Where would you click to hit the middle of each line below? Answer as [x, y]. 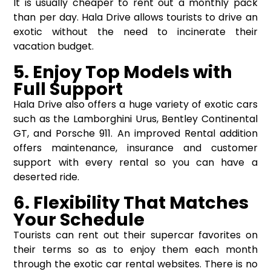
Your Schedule [79, 220]
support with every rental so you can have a [135, 163]
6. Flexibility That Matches [131, 203]
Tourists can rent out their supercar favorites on [135, 235]
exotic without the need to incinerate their [135, 32]
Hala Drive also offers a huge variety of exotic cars [135, 105]
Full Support [68, 89]
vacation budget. [54, 47]
